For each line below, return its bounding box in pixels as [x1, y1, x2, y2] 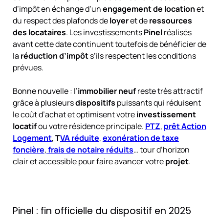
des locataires [12, 26, 66, 38]
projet [165, 155, 189, 167]
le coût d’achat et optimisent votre [12, 109, 136, 120]
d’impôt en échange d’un [12, 3, 103, 14]
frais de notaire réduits [47, 144, 133, 155]
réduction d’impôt [20, 50, 88, 61]
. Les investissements [66, 26, 144, 38]
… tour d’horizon [133, 144, 190, 155]
